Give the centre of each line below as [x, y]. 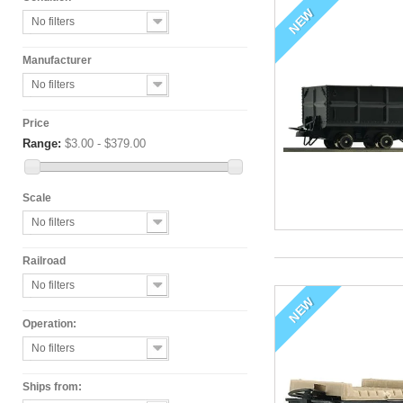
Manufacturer [57, 60]
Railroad [44, 261]
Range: [42, 143]
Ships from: [52, 387]
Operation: [49, 324]
